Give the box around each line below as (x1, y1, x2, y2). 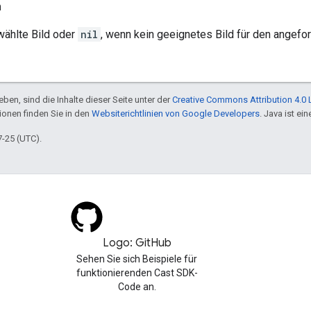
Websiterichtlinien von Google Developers (92, 108, 260, 119)
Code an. (117, 281, 156, 293)
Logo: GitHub (102, 236, 171, 251)
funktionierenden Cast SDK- (76, 267, 198, 279)
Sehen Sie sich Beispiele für (76, 253, 197, 265)
